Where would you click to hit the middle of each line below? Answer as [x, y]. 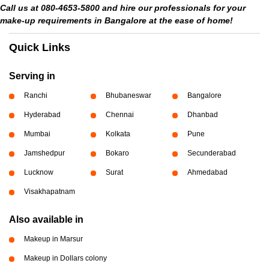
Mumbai [37, 134]
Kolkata [118, 134]
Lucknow [39, 172]
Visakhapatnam [50, 192]
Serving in [32, 76]
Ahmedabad [207, 172]
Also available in [46, 219]
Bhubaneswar [128, 95]
